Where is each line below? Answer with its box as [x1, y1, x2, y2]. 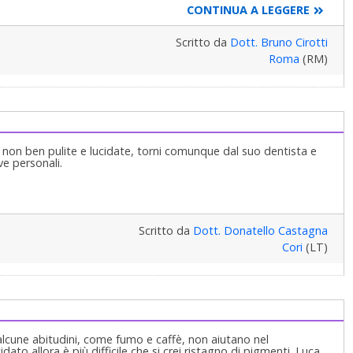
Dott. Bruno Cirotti [229, 34, 328, 50]
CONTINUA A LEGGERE [186, 2, 310, 17]
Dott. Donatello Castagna [192, 222, 328, 238]
